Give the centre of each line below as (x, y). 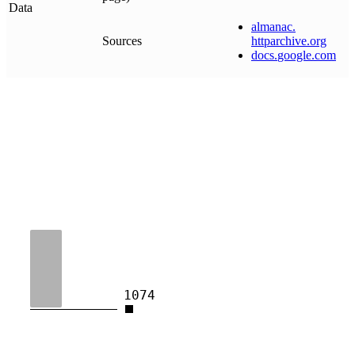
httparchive (279, 40)
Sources (122, 40)
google (294, 55)
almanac (272, 26)
